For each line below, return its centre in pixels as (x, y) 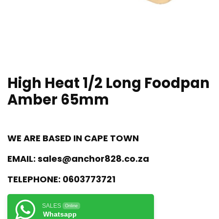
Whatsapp (60, 214)
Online (71, 206)
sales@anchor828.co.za (93, 159)
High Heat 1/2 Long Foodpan (109, 83)
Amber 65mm (58, 100)
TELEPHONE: (34, 179)
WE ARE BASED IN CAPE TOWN (73, 138)
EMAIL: (22, 159)
